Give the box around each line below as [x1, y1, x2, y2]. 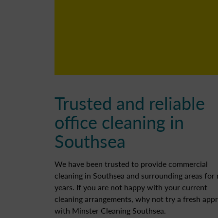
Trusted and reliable [54, 91, 205, 116]
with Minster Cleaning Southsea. [54, 205, 166, 217]
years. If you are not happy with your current [54, 182, 207, 193]
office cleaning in [54, 109, 184, 135]
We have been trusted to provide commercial [54, 158, 208, 170]
